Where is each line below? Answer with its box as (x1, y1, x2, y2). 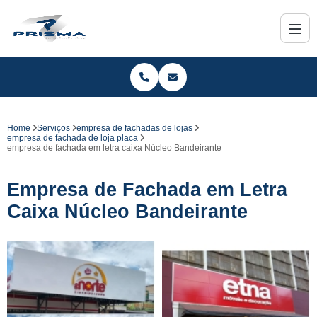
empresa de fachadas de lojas (76, 123, 192, 133)
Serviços (37, 123, 70, 133)
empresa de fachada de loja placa (7, 133, 138, 143)
